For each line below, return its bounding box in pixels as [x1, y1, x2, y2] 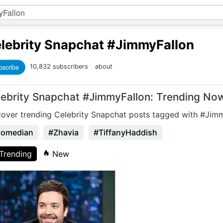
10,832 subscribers [30, 63, 90, 71]
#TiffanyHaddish [94, 127, 157, 137]
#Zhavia [48, 127, 79, 137]
